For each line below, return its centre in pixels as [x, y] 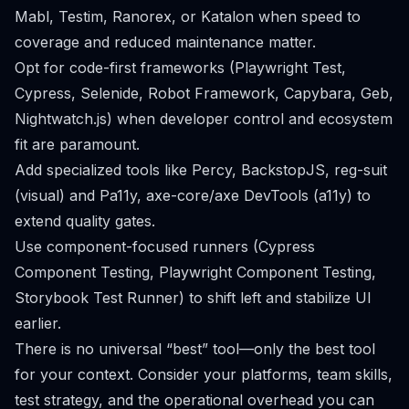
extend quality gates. [85, 221]
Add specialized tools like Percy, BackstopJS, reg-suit [201, 170]
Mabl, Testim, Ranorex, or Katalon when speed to [188, 16]
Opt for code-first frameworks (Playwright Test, [180, 68]
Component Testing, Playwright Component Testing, [195, 272]
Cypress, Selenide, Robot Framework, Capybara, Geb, [204, 93]
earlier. [38, 323]
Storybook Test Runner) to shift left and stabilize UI [193, 298]
